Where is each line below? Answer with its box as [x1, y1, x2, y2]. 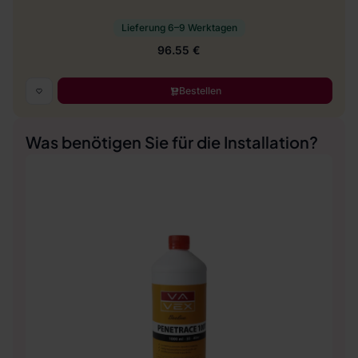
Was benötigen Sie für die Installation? [26, 132, 318, 152]
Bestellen [178, 85, 221, 97]
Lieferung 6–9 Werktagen [121, 22, 237, 34]
